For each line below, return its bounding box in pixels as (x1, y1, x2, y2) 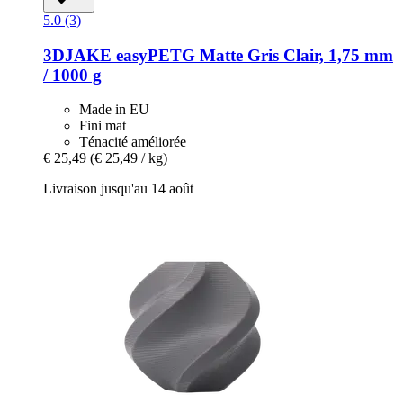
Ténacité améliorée (79, 134, 186, 150)
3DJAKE (43, 45, 112, 65)
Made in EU (79, 102, 149, 118)
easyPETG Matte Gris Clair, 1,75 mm (112, 45, 393, 65)
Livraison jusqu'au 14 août (43, 181, 193, 197)
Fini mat (79, 118, 126, 134)
